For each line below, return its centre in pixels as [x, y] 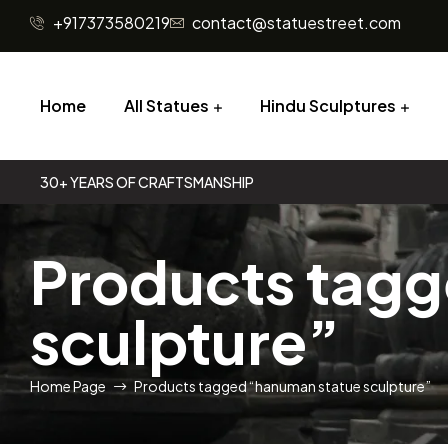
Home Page [68, 385]
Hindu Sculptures [328, 105]
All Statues [167, 105]
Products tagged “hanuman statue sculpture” [282, 385]
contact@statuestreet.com [296, 22]
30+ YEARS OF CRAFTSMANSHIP [147, 182]
